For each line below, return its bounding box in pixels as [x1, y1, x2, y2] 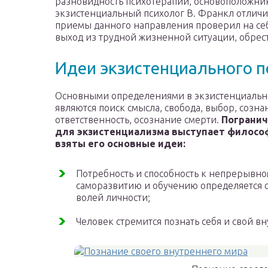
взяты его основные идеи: [55, 138, 185, 150]
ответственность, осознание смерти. [55, 114, 221, 126]
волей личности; [76, 192, 150, 203]
